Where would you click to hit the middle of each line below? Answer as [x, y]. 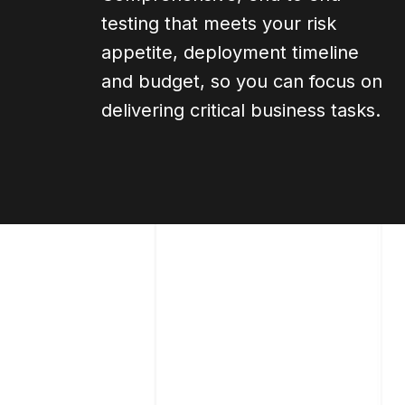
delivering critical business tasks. [244, 110]
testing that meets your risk [219, 23]
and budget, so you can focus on [242, 81]
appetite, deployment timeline [230, 52]
